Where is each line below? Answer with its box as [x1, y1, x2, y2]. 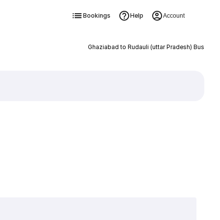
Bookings [82, 12, 110, 19]
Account [163, 12, 185, 19]
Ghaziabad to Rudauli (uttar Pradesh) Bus [87, 43, 204, 51]
